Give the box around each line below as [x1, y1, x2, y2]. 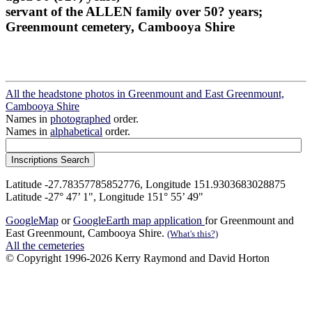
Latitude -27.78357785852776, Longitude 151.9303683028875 [6, 178, 286, 191]
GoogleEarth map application [73, 214, 205, 227]
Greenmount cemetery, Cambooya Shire [6, 19, 235, 34]
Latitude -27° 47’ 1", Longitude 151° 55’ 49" [6, 191, 203, 203]
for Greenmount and [205, 214, 294, 227]
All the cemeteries [6, 240, 84, 252]
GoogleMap [6, 214, 58, 227]
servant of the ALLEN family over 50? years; [6, 3, 263, 19]
